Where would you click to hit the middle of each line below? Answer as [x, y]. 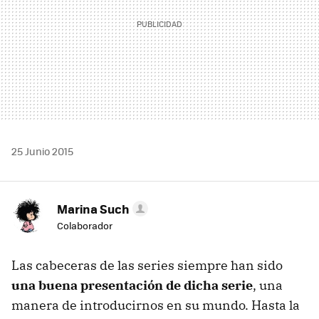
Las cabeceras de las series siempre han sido [147, 265]
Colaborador [85, 225]
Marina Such [93, 208]
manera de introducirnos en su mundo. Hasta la [156, 305]
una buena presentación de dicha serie [132, 285]
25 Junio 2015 [42, 151]
